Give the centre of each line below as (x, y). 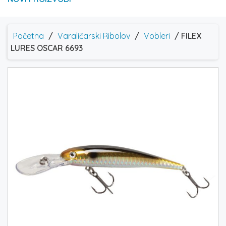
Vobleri (157, 36)
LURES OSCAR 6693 (47, 48)
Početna (29, 36)
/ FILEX (187, 36)
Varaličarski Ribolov (94, 36)
